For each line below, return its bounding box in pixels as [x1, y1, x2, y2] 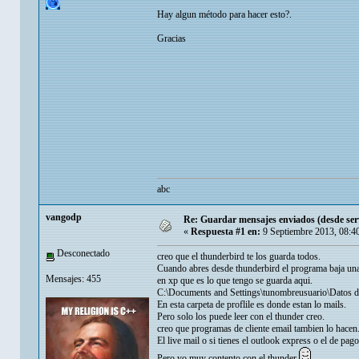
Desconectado [54, 248, 110, 260]
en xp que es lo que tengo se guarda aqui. [157, 275, 313, 287]
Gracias [157, 33, 186, 45]
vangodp [46, 212, 82, 224]
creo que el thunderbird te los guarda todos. [157, 251, 321, 263]
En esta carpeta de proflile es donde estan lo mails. [157, 299, 346, 311]
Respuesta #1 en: [191, 226, 260, 238]
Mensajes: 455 [46, 272, 101, 284]
